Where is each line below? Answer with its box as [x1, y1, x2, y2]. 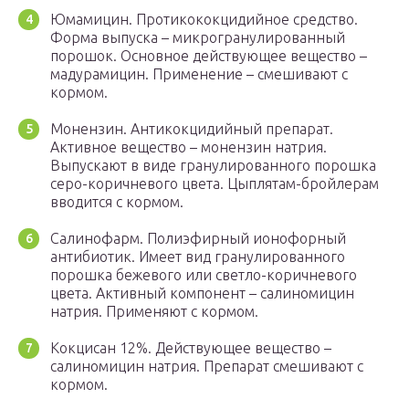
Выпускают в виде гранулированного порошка [50, 156, 376, 173]
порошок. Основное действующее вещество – [50, 47, 367, 64]
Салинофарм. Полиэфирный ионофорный [50, 229, 346, 246]
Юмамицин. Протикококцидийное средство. [50, 10, 358, 27]
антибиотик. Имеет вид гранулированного [50, 247, 345, 265]
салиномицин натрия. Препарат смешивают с [50, 357, 363, 374]
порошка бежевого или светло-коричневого [50, 266, 357, 283]
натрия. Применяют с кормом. [50, 302, 258, 320]
